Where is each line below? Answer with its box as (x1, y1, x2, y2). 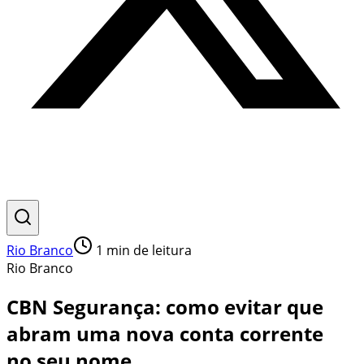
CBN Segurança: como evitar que (6, 292, 323, 320)
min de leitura (103, 241, 192, 259)
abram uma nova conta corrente (6, 319, 323, 347)
